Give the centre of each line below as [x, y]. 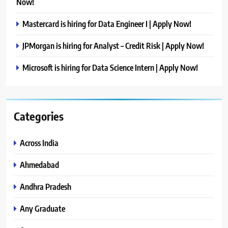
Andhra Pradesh [46, 187]
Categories [39, 116]
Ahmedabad [39, 165]
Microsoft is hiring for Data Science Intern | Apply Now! [110, 68]
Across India [39, 143]
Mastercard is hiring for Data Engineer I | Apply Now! [107, 24]
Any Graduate [42, 209]
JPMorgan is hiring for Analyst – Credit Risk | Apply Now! [113, 46]
